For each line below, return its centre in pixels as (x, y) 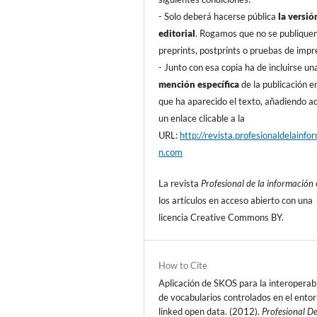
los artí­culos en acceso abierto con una (236, 201)
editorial (177, 34)
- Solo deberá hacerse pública (218, 17)
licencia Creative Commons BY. (221, 218)
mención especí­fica (199, 85)
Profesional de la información (258, 184)
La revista (180, 184)
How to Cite (183, 266)
